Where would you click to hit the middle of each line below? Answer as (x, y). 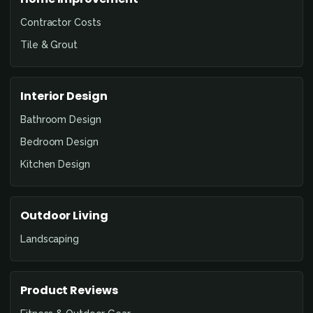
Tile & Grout (49, 44)
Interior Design (64, 96)
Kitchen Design (55, 164)
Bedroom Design (59, 141)
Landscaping (50, 239)
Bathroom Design (61, 119)
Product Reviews (69, 290)
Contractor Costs (61, 22)
